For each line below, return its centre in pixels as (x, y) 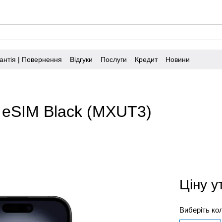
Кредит (146, 59)
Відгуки (81, 59)
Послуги (114, 59)
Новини (178, 59)
